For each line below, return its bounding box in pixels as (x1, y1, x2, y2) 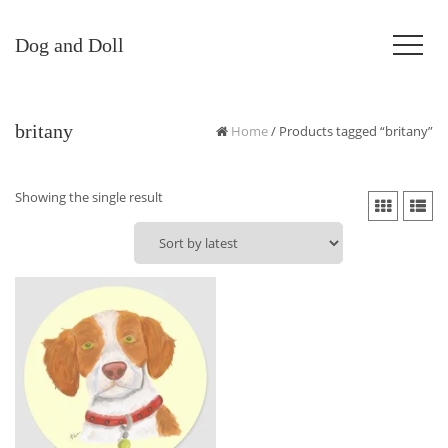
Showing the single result (15, 188, 163, 206)
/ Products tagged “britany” (268, 122, 433, 140)
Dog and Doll (15, 34, 124, 56)
